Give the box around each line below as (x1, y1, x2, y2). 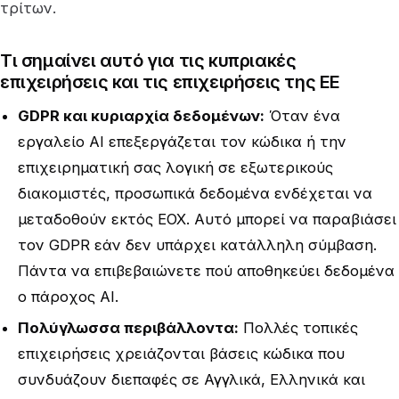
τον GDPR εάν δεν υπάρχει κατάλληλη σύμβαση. (18, 236, 377, 254)
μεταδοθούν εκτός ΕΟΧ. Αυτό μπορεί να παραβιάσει (18, 210, 396, 228)
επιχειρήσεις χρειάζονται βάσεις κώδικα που (18, 345, 345, 363)
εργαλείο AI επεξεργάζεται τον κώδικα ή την (18, 133, 346, 151)
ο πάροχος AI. (18, 288, 118, 305)
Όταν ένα (265, 107, 340, 125)
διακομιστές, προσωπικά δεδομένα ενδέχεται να (18, 184, 372, 202)
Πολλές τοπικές (239, 319, 358, 338)
